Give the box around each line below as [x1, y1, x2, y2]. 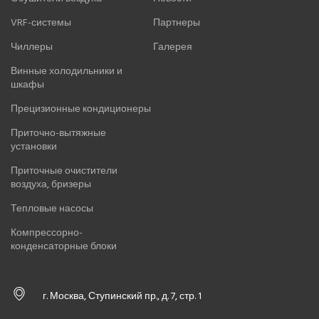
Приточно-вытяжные [11, 125, 106, 142]
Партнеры [153, 14, 200, 31]
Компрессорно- [11, 224, 83, 241]
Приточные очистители [11, 162, 117, 179]
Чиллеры [11, 38, 53, 56]
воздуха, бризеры [11, 176, 91, 193]
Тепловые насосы [11, 200, 93, 217]
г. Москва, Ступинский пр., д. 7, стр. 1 [43, 288, 202, 305]
